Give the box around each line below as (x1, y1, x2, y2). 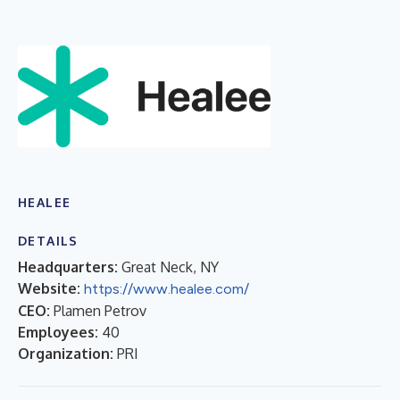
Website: (18, 279, 80, 297)
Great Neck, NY (121, 257, 219, 276)
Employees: (18, 322, 98, 341)
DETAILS (18, 232, 79, 248)
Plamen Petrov (54, 301, 146, 320)
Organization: (18, 344, 113, 362)
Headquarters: (18, 257, 118, 276)
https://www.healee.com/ (84, 279, 249, 297)
